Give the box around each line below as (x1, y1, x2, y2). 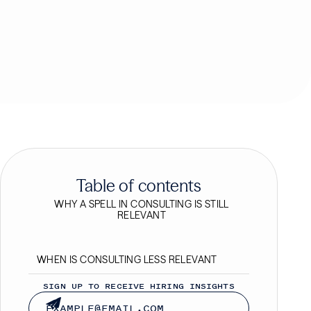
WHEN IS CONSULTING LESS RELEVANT (36, 253, 217, 266)
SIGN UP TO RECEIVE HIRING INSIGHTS (43, 280, 235, 292)
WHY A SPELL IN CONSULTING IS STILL (54, 198, 229, 210)
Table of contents (76, 176, 202, 196)
